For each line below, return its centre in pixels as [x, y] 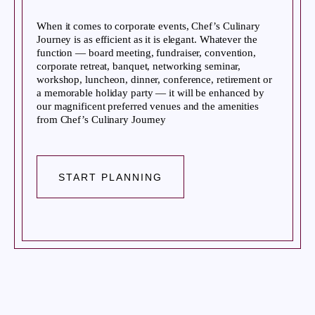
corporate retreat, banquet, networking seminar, [139, 66]
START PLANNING [110, 177]
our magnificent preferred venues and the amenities [148, 106]
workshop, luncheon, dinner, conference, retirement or [154, 79]
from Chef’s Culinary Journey [102, 119]
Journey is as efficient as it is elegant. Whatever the [147, 39]
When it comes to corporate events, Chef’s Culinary [148, 26]
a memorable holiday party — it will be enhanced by [150, 92]
